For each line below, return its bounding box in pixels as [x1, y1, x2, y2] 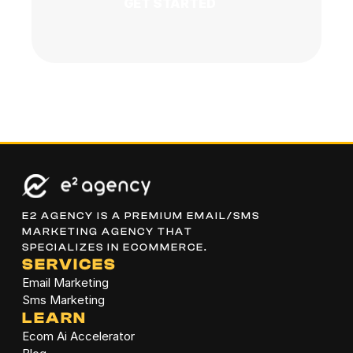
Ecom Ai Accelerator [22, 329, 135, 344]
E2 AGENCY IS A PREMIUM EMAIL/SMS [22, 210, 260, 221]
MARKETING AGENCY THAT [22, 225, 193, 237]
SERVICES [22, 255, 117, 273]
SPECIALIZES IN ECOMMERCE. [22, 241, 208, 253]
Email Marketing [22, 275, 109, 290]
